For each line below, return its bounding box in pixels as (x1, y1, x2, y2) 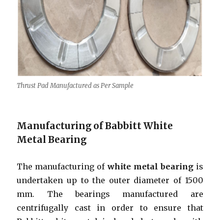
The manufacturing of (17, 162, 108, 172)
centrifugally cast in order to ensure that (17, 203, 203, 213)
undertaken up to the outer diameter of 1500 (17, 175, 203, 186)
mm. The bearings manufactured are (17, 189, 203, 199)
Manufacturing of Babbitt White (17, 120, 173, 132)
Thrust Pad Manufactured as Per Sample (17, 82, 134, 90)
